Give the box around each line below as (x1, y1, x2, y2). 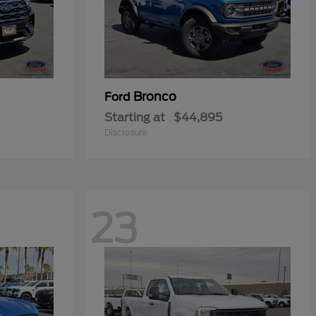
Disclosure (104, 127, 147, 138)
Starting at (104, 111, 165, 124)
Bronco (133, 90, 176, 104)
